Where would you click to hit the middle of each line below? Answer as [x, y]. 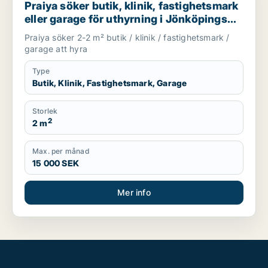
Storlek [45, 111]
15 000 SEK [56, 163]
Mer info [134, 192]
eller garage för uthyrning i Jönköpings [126, 19]
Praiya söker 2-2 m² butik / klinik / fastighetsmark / [127, 37]
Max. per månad [61, 151]
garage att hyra [56, 49]
